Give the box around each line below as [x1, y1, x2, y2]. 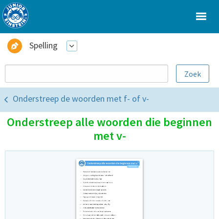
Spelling [29, 40, 58, 51]
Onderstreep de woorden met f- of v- [13, 93, 149, 105]
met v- [93, 128, 126, 143]
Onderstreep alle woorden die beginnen [7, 114, 212, 130]
